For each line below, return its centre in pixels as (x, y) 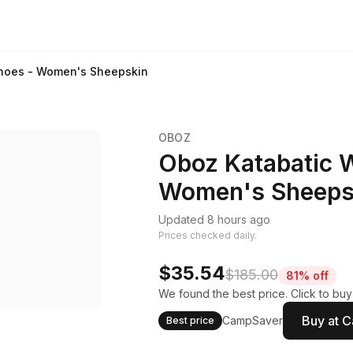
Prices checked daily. (207, 235)
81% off (307, 275)
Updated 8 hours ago (214, 219)
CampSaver (252, 320)
